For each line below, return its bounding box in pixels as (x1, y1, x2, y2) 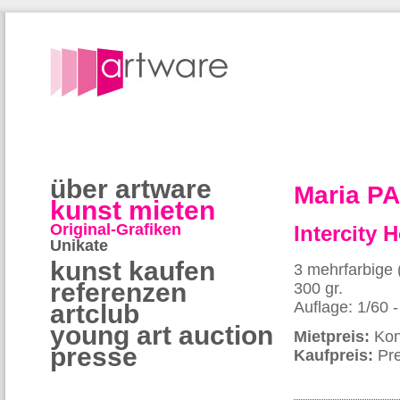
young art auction (50, 321, 273, 350)
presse (50, 342, 137, 371)
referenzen (50, 278, 187, 307)
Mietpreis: (294, 328, 371, 346)
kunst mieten (50, 196, 215, 225)
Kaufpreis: (294, 346, 374, 365)
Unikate (50, 237, 108, 254)
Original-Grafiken (50, 221, 181, 238)
